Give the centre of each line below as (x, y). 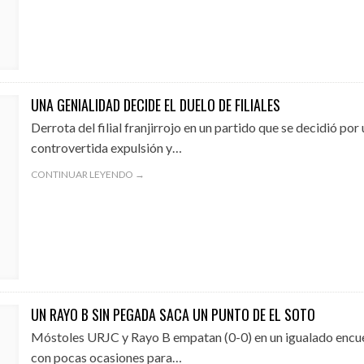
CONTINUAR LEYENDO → (87, 174)
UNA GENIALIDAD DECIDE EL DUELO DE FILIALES (155, 105)
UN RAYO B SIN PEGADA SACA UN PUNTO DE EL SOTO (173, 314)
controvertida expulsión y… (106, 147)
